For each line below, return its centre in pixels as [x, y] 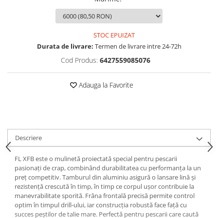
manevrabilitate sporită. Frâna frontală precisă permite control [105, 196]
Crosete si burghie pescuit [50, 16]
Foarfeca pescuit [34, 28]
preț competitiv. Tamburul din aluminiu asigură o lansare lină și [105, 177]
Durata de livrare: [65, 46]
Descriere [28, 138]
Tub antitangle [31, 54]
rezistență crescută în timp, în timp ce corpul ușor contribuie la [104, 187]
